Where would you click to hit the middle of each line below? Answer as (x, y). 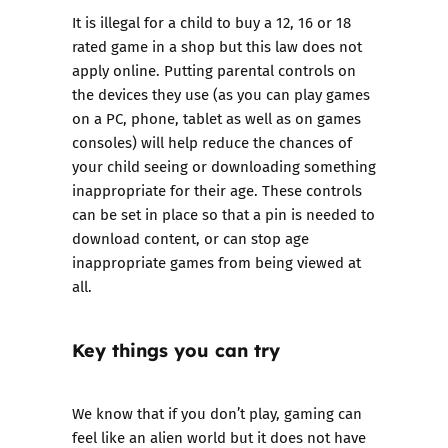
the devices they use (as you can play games (221, 94)
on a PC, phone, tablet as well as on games (216, 118)
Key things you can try (176, 349)
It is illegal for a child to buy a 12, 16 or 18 (211, 22)
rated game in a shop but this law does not (217, 46)
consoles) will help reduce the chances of (212, 142)
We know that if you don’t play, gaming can (217, 413)
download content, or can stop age (190, 238)
